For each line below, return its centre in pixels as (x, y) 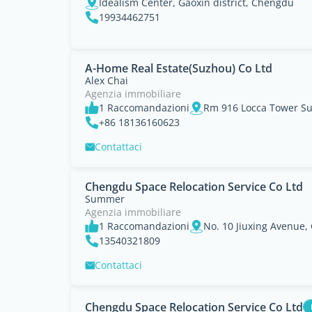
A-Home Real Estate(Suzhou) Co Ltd (179, 68)
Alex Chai (107, 80)
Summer (105, 199)
